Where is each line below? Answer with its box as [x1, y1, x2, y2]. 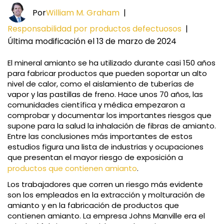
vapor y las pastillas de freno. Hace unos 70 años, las [7, 89, 203, 100]
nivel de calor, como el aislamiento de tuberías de [7, 78, 194, 89]
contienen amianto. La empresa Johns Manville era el [7, 210, 205, 221]
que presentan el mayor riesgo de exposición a [7, 152, 183, 163]
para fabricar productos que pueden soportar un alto [7, 68, 207, 79]
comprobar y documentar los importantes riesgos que [7, 110, 211, 121]
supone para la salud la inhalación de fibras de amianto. [7, 120, 216, 131]
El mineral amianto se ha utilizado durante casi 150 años [7, 57, 215, 68]
